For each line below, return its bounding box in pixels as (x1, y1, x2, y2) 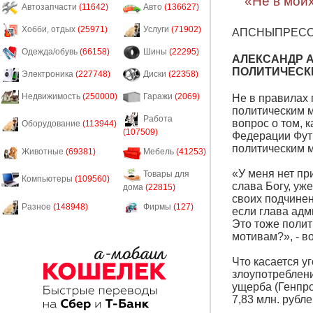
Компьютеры (22, 174, 75, 184)
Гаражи (143, 92, 175, 102)
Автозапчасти (22, 2, 79, 13)
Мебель (143, 147, 176, 157)
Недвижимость (22, 92, 82, 102)
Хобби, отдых (22, 24, 78, 35)
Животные (22, 147, 66, 157)
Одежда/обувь (22, 47, 80, 57)
